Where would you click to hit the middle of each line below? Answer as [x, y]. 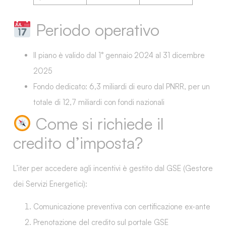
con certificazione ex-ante [166, 207]
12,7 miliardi [82, 102]
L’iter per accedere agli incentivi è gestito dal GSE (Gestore [113, 168]
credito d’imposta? [78, 143]
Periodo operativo [96, 30]
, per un [197, 86]
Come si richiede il [98, 123]
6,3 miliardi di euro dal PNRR [137, 86]
